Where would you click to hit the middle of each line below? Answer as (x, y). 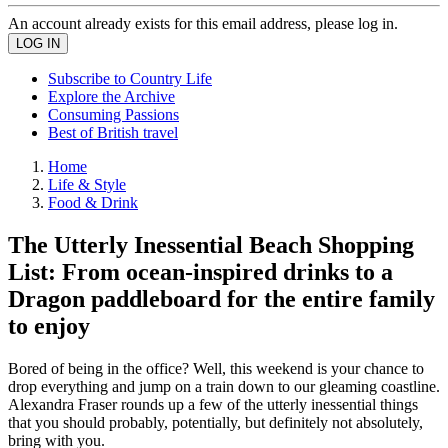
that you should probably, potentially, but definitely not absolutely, (215, 422)
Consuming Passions (113, 114)
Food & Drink (93, 202)
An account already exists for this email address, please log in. (203, 23)
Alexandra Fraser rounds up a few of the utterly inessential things (213, 404)
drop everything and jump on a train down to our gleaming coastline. (224, 386)
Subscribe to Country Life (130, 78)
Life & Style (87, 184)
